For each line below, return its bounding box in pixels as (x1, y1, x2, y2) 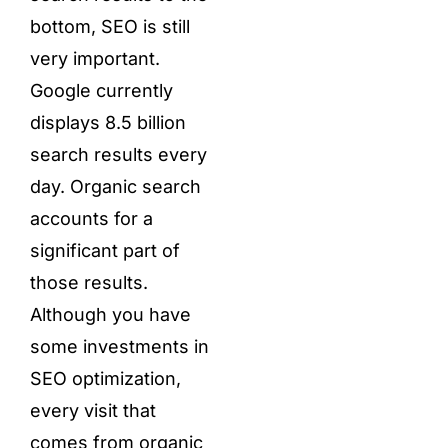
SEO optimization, (29, 367, 181, 389)
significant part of (29, 239, 180, 261)
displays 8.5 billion (29, 111, 186, 133)
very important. (29, 47, 160, 69)
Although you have (29, 303, 191, 325)
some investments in (29, 335, 209, 357)
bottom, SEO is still (29, 15, 190, 37)
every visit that (29, 399, 156, 421)
